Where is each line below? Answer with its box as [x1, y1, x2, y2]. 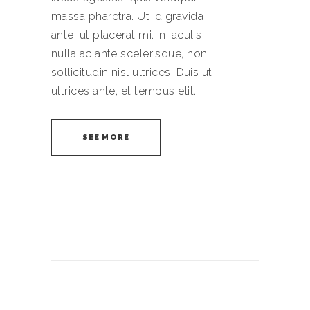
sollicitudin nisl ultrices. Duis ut [51, 66, 212, 79]
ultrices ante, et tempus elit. [51, 84, 197, 98]
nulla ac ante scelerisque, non [51, 47, 208, 60]
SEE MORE [82, 133, 129, 142]
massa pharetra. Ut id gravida [51, 10, 204, 23]
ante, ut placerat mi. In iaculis [51, 28, 202, 42]
